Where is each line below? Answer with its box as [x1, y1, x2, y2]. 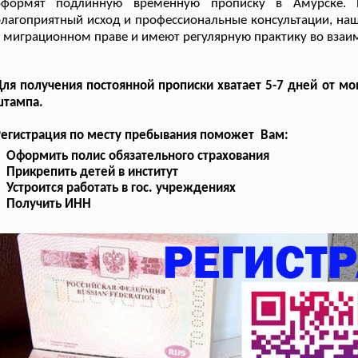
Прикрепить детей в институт [6, 165, 179, 179]
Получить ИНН [6, 197, 92, 211]
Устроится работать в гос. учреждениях [6, 181, 237, 195]
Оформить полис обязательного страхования [6, 149, 270, 163]
